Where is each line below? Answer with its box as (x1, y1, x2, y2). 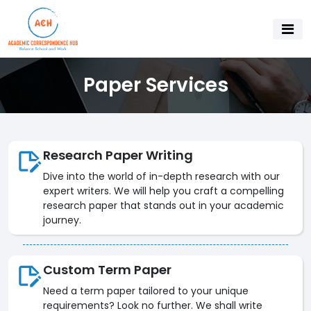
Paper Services (83, 72, 228, 99)
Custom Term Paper (43, 261, 171, 279)
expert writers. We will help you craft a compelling (43, 184, 284, 199)
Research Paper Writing (43, 146, 193, 165)
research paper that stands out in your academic (43, 199, 284, 213)
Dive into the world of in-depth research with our (43, 169, 280, 184)
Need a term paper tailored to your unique (43, 284, 249, 299)
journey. (43, 213, 81, 228)
